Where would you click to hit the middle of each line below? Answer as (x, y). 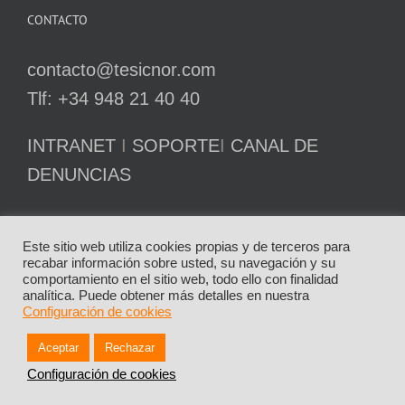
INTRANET (71, 146)
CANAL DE (274, 146)
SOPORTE (176, 146)
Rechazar (130, 348)
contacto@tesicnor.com (122, 70)
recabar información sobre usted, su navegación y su (179, 263)
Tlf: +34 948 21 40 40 (113, 99)
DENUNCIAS (79, 175)
